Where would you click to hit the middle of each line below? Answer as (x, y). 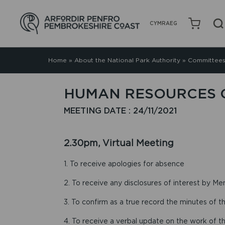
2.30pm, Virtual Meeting (119, 143)
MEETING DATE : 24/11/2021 (120, 110)
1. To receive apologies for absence (124, 163)
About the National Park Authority (127, 60)
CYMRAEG (164, 23)
